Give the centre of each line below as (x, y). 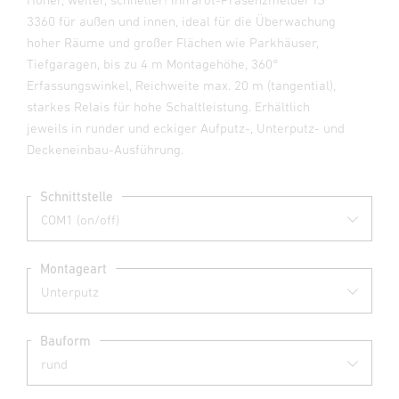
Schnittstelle (77, 196)
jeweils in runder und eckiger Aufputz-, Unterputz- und (186, 128)
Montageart (73, 268)
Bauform (65, 340)
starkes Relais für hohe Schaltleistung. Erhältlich (168, 106)
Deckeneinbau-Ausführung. (105, 149)
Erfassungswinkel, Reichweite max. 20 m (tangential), (181, 85)
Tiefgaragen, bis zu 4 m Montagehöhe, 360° (153, 64)
